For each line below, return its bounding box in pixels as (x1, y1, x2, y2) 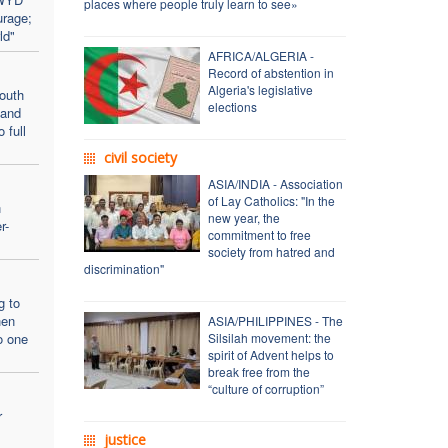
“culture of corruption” (207, 379, 324, 397)
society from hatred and (207, 242, 335, 260)
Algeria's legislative (207, 80, 313, 98)
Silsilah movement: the (207, 328, 331, 346)
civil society (103, 147, 177, 167)
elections (207, 97, 257, 115)
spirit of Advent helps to (207, 345, 334, 363)
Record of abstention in (207, 63, 334, 81)
